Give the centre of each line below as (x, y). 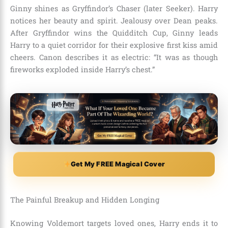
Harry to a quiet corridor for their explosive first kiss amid (114, 45)
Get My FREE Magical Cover (118, 164)
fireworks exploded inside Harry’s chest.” (82, 69)
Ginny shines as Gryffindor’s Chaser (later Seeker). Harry (114, 8)
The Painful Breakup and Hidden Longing (85, 199)
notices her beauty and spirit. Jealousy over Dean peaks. (114, 20)
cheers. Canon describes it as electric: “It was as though (114, 57)
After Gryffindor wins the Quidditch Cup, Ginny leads (114, 33)
